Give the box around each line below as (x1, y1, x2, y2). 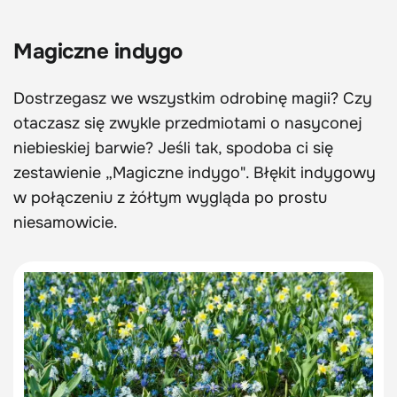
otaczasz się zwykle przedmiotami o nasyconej (13, 113, 362, 133)
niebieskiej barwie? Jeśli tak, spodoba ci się (13, 137, 333, 158)
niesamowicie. (13, 212, 118, 232)
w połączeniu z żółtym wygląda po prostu (13, 187, 327, 207)
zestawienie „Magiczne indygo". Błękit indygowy (13, 162, 376, 183)
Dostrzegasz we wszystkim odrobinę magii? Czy (13, 88, 372, 108)
